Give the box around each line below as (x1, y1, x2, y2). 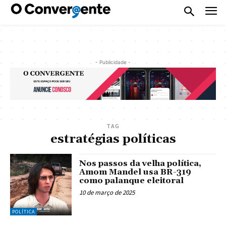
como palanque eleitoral (79, 175, 184, 186)
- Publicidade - (95, 59, 131, 65)
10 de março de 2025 (79, 188, 135, 197)
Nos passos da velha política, (79, 158, 202, 168)
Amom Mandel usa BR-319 (79, 166, 192, 177)
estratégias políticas (50, 131, 176, 147)
